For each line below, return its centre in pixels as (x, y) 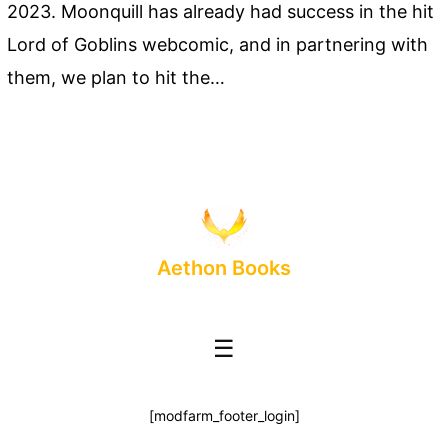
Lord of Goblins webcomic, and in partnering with (218, 45)
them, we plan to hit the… (116, 78)
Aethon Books (224, 267)
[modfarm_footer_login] (224, 415)
